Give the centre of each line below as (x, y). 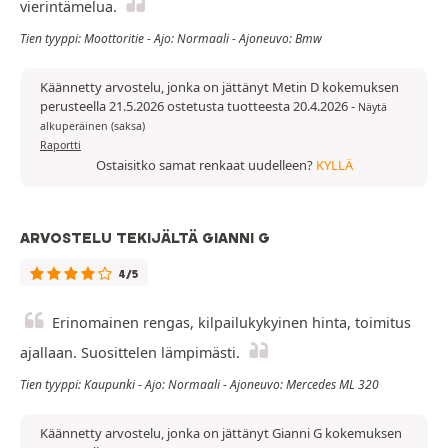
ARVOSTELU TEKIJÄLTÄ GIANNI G (145, 238)
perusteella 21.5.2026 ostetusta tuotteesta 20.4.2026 (195, 106)
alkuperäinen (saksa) (92, 126)
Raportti (60, 145)
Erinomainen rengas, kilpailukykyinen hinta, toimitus (231, 323)
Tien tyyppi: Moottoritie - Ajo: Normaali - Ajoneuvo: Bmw (171, 39)
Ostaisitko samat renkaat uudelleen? (205, 165)
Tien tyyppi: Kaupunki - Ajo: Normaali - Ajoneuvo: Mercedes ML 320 (199, 385)
